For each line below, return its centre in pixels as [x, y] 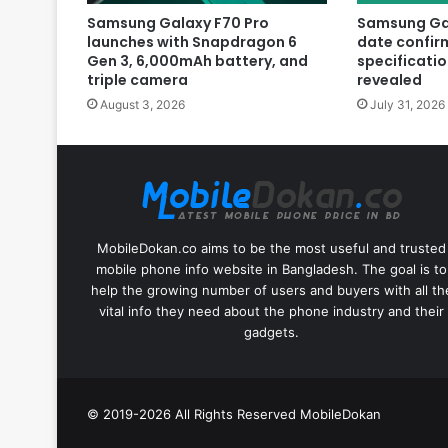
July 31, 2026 [407, 104]
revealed [389, 79]
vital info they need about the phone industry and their [272, 310]
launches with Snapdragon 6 [192, 41]
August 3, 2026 [142, 104]
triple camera [137, 79]
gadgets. [272, 331]
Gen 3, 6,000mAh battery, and [197, 60]
